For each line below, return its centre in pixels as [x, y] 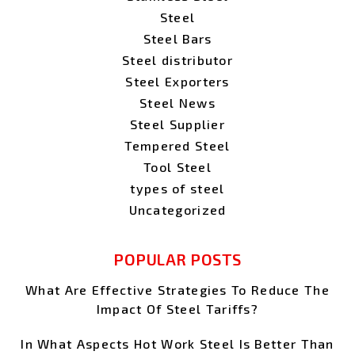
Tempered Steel [177, 146]
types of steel [177, 189]
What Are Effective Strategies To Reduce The [177, 290]
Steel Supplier [177, 124]
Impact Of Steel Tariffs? [177, 309]
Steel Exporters [177, 82]
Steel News [177, 103]
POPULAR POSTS [177, 260]
